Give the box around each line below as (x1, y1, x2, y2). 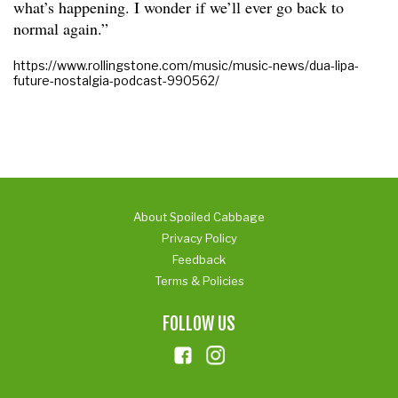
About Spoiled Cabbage (133, 209, 265, 224)
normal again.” (13, 17, 108, 39)
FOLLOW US (163, 312, 235, 335)
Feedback (172, 251, 226, 267)
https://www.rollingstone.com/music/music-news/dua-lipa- (13, 57, 359, 73)
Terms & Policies (154, 273, 244, 288)
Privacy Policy (161, 230, 237, 245)
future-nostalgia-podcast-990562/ (13, 72, 219, 88)
